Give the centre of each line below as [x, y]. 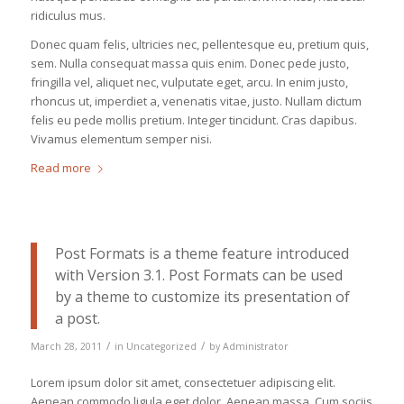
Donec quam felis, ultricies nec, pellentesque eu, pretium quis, [199, 44]
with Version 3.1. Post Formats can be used [198, 275]
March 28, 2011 [66, 347]
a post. [77, 318]
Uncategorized [161, 347]
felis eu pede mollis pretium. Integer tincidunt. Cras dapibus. [193, 119]
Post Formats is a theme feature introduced [202, 253]
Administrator [255, 347]
